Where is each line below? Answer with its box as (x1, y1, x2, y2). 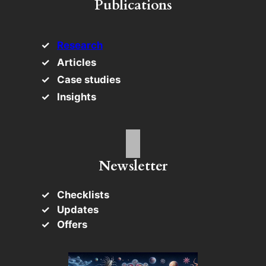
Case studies (56, 74, 121, 86)
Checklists (56, 189, 109, 201)
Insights (56, 91, 96, 103)
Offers (56, 218, 87, 231)
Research (56, 39, 103, 52)
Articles (56, 56, 96, 69)
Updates (56, 204, 99, 216)
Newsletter (99, 157, 167, 176)
